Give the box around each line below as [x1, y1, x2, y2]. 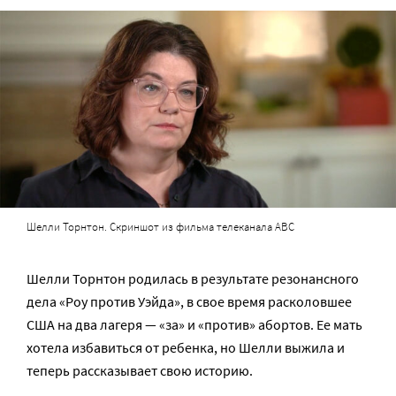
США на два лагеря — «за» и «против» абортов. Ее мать [27, 316, 362, 334]
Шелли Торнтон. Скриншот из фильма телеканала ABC [27, 219, 294, 235]
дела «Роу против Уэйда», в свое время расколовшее [27, 293, 352, 311]
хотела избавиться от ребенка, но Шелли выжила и [27, 339, 345, 357]
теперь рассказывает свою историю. [27, 362, 253, 380]
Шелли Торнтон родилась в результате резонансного [27, 270, 359, 288]
